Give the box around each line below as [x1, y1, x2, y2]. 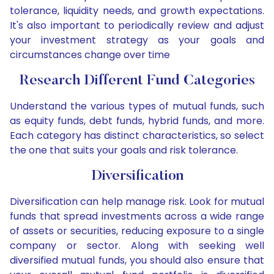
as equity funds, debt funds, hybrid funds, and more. [10, 114, 264, 128]
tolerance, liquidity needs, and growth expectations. [10, 4, 264, 18]
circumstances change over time [10, 48, 170, 62]
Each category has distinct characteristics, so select [10, 128, 264, 143]
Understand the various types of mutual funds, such [10, 99, 264, 114]
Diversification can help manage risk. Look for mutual [10, 194, 264, 209]
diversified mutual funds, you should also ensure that [10, 253, 264, 268]
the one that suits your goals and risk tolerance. [10, 143, 238, 158]
